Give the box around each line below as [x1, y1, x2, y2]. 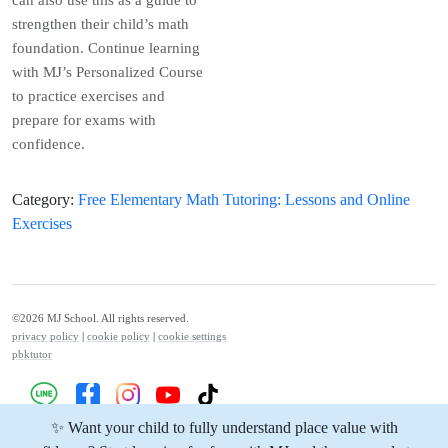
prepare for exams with [12, 111, 156, 129]
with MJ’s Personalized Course [12, 63, 203, 81]
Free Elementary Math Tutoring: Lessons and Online [78, 191, 410, 209]
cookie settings [158, 330, 226, 343]
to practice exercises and [12, 87, 165, 105]
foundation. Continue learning [12, 39, 200, 57]
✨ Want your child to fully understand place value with [50, 419, 398, 436]
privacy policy [12, 330, 79, 343]
